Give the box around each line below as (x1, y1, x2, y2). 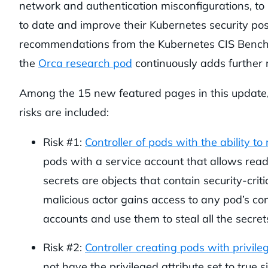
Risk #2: (43, 240, 85, 254)
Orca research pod (38, 56, 132, 70)
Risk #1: (43, 135, 85, 149)
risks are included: (19, 105, 109, 119)
